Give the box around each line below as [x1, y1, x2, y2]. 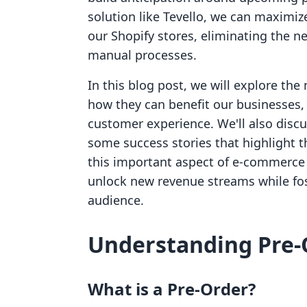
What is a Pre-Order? [88, 278, 256, 300]
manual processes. [88, 47, 197, 63]
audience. [88, 192, 144, 208]
